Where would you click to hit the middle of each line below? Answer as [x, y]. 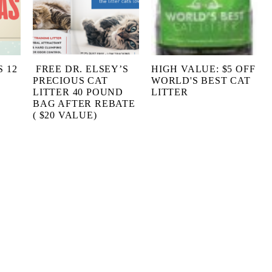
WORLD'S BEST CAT [201, 80]
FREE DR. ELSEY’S [81, 69]
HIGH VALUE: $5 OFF [203, 69]
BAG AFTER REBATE [84, 103]
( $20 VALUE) [65, 115]
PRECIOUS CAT [70, 80]
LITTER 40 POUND [78, 92]
